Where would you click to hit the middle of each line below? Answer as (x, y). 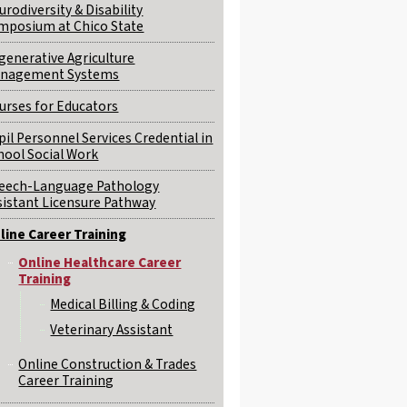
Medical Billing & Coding (123, 304)
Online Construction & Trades (108, 364)
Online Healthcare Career (100, 263)
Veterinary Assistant (112, 330)
